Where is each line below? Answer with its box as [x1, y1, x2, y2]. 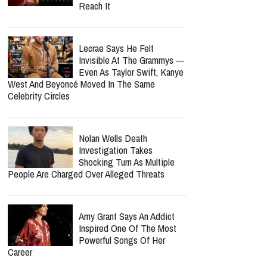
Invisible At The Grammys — [79, 53, 184, 67]
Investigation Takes [79, 143, 153, 157]
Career [8, 245, 32, 259]
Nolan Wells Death [79, 131, 147, 145]
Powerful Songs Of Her [79, 233, 165, 247]
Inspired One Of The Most [79, 221, 176, 235]
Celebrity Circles [8, 89, 70, 103]
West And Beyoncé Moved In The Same [8, 77, 155, 91]
